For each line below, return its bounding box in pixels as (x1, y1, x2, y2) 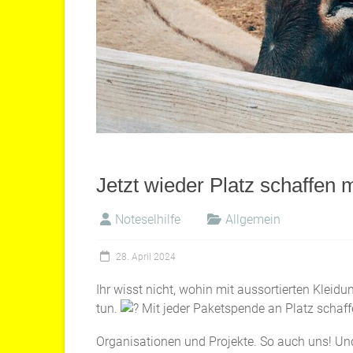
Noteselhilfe (115, 211, 180, 227)
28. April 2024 (116, 251, 176, 262)
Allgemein (225, 211, 281, 227)
